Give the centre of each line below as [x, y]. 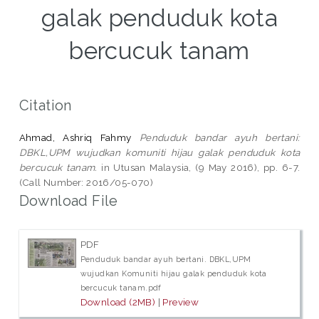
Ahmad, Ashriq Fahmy [75, 137]
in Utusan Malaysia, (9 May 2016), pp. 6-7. [199, 167]
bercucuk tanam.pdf [121, 288]
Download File [68, 200]
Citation [45, 105]
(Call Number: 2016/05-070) [86, 182]
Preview [181, 302]
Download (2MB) [118, 302]
